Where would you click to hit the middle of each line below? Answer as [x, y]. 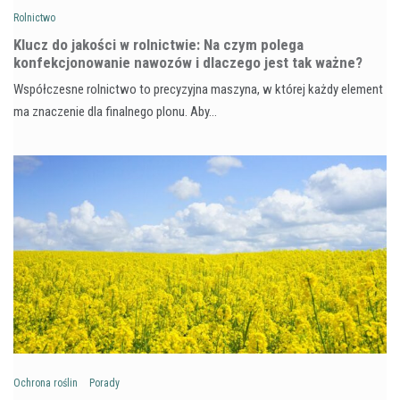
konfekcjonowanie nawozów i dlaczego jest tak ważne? [188, 62]
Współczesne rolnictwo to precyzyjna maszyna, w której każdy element [198, 89]
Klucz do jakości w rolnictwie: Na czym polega [158, 44]
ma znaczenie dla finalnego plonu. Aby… [115, 111]
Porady [104, 383]
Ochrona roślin [46, 383]
